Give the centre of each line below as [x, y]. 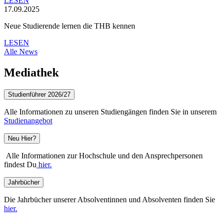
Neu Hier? [22, 139]
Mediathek [31, 73]
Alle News [21, 52]
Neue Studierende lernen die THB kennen [70, 26]
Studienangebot [28, 121]
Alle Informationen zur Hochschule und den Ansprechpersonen [103, 156]
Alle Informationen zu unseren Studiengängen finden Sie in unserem [110, 112]
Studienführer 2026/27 [39, 95]
